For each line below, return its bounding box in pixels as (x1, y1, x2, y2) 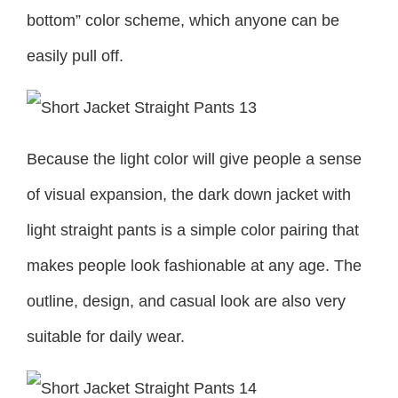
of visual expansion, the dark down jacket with (27, 185, 351, 203)
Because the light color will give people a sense (27, 149, 362, 168)
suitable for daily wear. (27, 327, 185, 346)
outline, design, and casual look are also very (27, 291, 346, 310)
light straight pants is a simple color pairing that (27, 220, 359, 239)
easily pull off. (27, 46, 123, 65)
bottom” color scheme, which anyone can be (27, 11, 339, 29)
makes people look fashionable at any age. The (27, 256, 362, 275)
